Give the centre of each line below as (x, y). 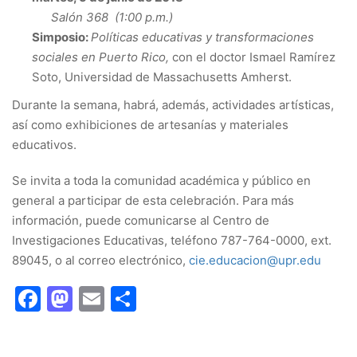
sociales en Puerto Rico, (102, 57)
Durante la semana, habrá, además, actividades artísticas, (173, 104)
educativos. (44, 144)
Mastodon (133, 298)
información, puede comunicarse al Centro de (141, 220)
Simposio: (61, 37)
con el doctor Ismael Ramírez (254, 57)
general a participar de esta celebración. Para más (153, 200)
